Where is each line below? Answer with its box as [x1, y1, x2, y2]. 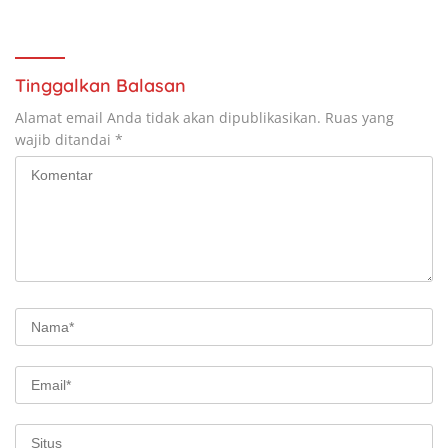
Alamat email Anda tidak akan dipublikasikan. [15, 108, 321, 128]
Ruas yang [325, 108, 394, 128]
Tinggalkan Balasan [15, 74, 186, 98]
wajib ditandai [15, 130, 115, 150]
